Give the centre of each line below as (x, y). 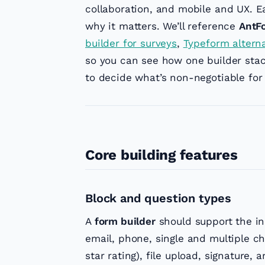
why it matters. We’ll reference (162, 26)
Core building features (161, 155)
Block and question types (159, 198)
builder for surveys (131, 43)
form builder (125, 222)
